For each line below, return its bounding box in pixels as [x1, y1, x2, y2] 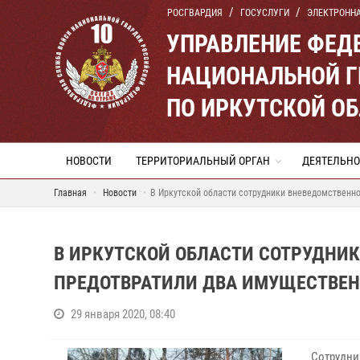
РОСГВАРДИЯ [167, 7, 223, 18]
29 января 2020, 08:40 [71, 307, 175, 321]
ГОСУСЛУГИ [240, 7, 289, 18]
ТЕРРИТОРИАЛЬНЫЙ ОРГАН [136, 154, 270, 167]
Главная [54, 187, 87, 198]
